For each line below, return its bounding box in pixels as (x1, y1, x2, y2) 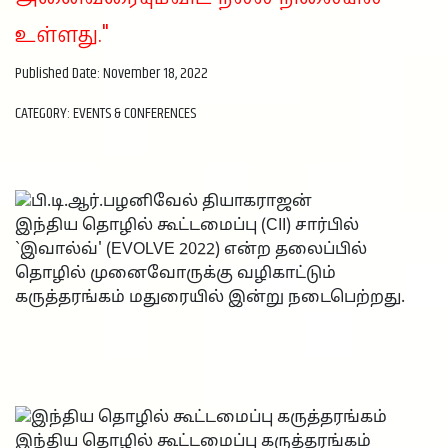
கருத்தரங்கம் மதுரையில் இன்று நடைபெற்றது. (15, 287, 405, 308)
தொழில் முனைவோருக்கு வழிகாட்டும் (15, 263, 336, 284)
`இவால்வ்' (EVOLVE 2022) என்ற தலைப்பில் (15, 239, 367, 260)
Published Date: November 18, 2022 (15, 60, 208, 86)
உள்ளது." (15, 16, 110, 53)
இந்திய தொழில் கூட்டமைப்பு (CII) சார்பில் (15, 215, 359, 236)
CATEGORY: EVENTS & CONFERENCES (15, 100, 196, 126)
